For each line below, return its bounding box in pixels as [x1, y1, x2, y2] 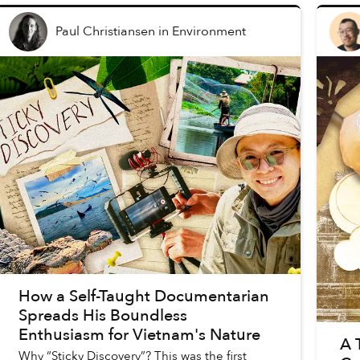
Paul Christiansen [55, 22, 156, 41]
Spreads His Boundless [18, 305, 188, 326]
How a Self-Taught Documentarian [18, 285, 270, 307]
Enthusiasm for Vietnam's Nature [18, 324, 261, 346]
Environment [172, 22, 247, 41]
